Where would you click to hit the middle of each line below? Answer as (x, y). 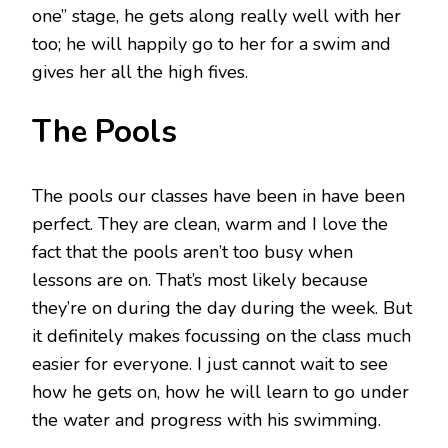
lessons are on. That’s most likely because (200, 279)
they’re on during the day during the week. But (222, 307)
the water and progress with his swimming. (206, 419)
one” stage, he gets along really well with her (216, 15)
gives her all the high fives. (140, 71)
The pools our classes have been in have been (218, 195)
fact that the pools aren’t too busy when (192, 251)
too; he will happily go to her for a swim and (211, 43)
